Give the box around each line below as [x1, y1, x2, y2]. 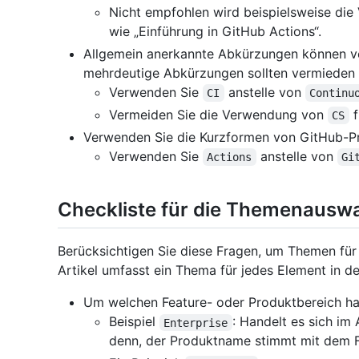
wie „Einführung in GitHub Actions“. [109, 23, 321, 40]
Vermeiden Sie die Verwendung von [109, 107, 328, 123]
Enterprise [163, 316, 228, 329]
